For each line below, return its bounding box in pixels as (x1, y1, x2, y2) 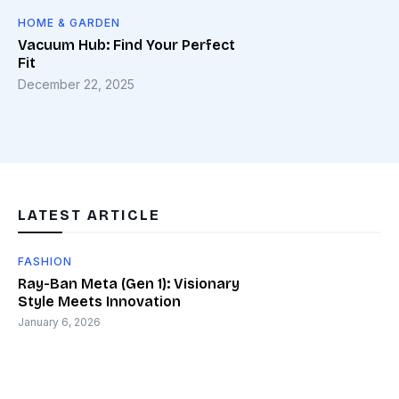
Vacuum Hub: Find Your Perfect (18, 36, 235, 53)
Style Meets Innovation (18, 292, 181, 310)
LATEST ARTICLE (18, 206, 160, 224)
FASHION (18, 254, 72, 268)
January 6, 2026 (18, 314, 101, 329)
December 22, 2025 (18, 76, 134, 92)
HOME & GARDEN (18, 15, 120, 29)
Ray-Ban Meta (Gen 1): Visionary (18, 274, 240, 292)
